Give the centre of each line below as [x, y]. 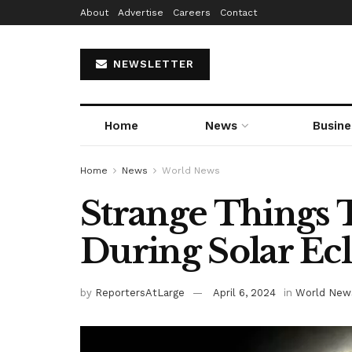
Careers [192, 13]
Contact [238, 13]
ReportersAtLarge [140, 292]
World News [191, 170]
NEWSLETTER [152, 64]
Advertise [141, 13]
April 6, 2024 [244, 292]
